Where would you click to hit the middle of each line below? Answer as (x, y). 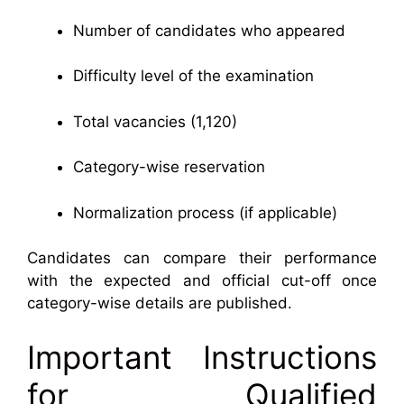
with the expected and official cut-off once (202, 280)
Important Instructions (202, 357)
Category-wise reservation (169, 167)
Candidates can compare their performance (202, 258)
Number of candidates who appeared (209, 30)
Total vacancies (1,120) (155, 121)
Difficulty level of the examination (193, 76)
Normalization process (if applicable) (205, 212)
